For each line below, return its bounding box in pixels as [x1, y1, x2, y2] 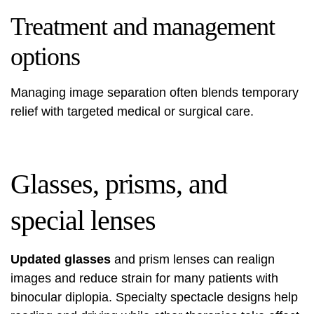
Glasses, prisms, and [11, 168, 227, 200]
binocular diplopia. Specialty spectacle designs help [11, 290, 298, 304]
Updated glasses [11, 252, 111, 266]
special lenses [11, 205, 156, 236]
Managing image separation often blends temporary [11, 86, 299, 100]
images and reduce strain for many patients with [11, 271, 278, 285]
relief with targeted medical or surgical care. [11, 104, 254, 118]
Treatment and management [11, 13, 275, 41]
